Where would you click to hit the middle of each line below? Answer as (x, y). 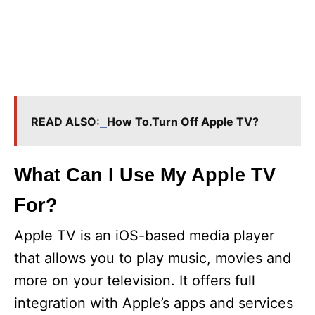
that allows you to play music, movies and (153, 258)
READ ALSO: (65, 122)
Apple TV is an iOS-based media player (144, 236)
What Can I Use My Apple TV (145, 175)
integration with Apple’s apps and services (154, 303)
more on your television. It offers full (135, 281)
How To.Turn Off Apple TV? (183, 122)
